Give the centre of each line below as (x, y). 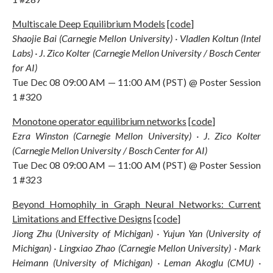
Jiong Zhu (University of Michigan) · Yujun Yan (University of (136, 233)
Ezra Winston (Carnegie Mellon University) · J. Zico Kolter (136, 135)
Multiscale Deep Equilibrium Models (89, 23)
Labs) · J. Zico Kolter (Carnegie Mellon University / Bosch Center (136, 52)
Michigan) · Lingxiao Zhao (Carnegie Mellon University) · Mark (136, 247)
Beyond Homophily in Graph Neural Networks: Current (136, 204)
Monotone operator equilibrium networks (99, 121)
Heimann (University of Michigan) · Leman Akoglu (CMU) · (136, 262)
